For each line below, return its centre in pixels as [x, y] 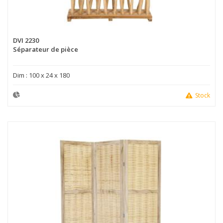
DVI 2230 [26, 40]
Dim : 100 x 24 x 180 [41, 75]
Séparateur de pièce [46, 49]
